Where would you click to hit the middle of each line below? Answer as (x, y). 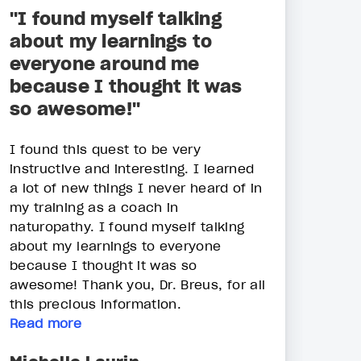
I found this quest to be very (106, 149)
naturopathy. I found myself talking (127, 227)
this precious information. (96, 304)
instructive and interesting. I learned (132, 169)
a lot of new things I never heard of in (136, 188)
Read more (46, 324)
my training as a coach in (94, 207)
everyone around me (105, 64)
